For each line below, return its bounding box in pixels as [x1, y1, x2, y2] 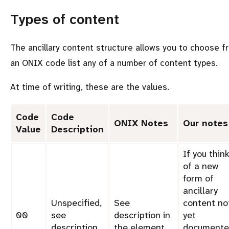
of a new [183, 160, 218, 173]
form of [183, 172, 214, 185]
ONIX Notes [114, 117, 168, 130]
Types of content [10, 10, 119, 29]
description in [114, 209, 170, 222]
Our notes [183, 117, 228, 130]
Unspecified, [51, 197, 102, 210]
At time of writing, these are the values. [10, 81, 169, 93]
